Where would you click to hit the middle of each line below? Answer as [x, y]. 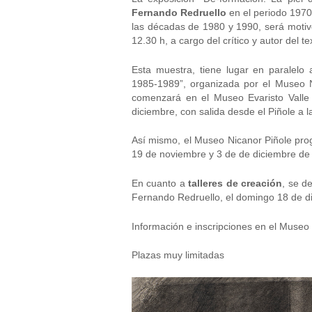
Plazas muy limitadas [178, 255]
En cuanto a [160, 184]
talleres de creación [235, 184]
